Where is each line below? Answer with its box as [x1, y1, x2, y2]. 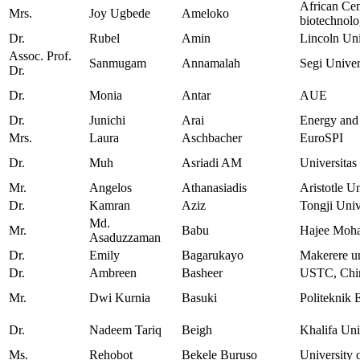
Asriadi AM [182, 156, 242, 170]
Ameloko [182, 6, 229, 21]
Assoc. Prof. [9, 49, 72, 63]
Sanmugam [89, 56, 146, 71]
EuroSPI [300, 131, 343, 145]
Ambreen [89, 266, 137, 280]
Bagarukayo [182, 248, 243, 263]
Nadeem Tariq [89, 323, 162, 337]
